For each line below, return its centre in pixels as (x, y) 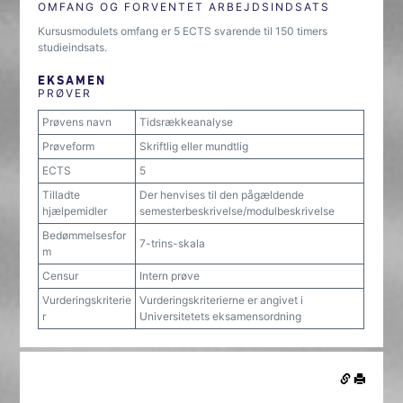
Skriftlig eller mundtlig (194, 146)
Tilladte (62, 195)
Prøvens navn (77, 122)
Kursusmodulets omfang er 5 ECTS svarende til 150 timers (183, 31)
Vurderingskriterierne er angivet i (222, 300)
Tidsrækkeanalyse (187, 122)
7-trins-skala (173, 243)
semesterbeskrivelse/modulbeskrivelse (237, 211)
